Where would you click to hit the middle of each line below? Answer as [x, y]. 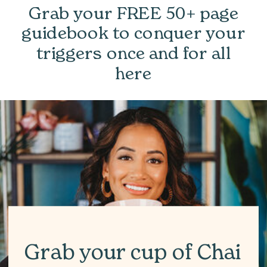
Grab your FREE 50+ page [133, 13]
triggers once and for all [133, 53]
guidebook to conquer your [133, 33]
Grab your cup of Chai [133, 252]
